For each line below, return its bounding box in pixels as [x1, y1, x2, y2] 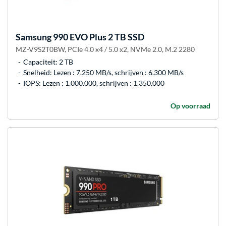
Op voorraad [171, 101, 210, 110]
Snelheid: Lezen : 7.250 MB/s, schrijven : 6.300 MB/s [23, 68, 184, 77]
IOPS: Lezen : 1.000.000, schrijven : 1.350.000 [23, 79, 164, 88]
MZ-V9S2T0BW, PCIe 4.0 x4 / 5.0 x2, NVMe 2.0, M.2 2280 [16, 45, 195, 54]
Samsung [16, 31, 51, 43]
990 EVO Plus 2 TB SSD [51, 31, 144, 43]
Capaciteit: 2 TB [23, 58, 73, 67]
